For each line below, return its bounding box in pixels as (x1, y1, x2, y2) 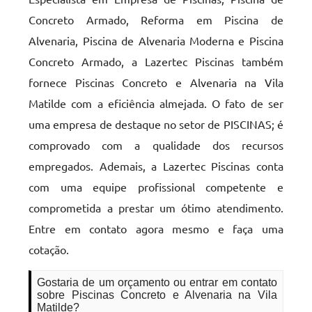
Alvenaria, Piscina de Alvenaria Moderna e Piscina (29, 33, 283, 47)
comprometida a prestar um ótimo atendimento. (29, 201, 283, 214)
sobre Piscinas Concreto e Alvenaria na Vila (37, 289, 277, 301)
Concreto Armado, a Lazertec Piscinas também (29, 54, 283, 68)
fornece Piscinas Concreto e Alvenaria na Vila (29, 75, 283, 89)
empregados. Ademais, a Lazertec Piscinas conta (29, 159, 283, 173)
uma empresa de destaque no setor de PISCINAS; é (29, 117, 283, 131)
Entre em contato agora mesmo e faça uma (29, 221, 283, 235)
